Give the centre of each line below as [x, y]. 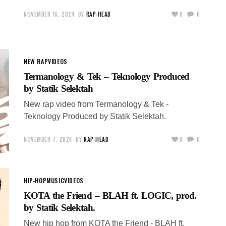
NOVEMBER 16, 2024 [49, 14]
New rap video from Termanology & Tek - [96, 104]
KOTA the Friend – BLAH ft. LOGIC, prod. [110, 195]
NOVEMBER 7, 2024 [48, 139]
